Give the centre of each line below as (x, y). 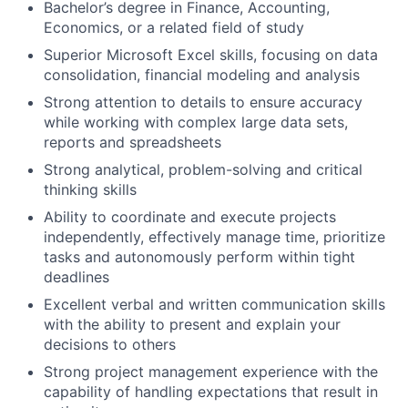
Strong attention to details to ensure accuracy (203, 102)
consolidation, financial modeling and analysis (202, 75)
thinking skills (90, 189)
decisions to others (110, 344)
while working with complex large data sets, (196, 122)
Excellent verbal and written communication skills (214, 304)
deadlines (76, 277)
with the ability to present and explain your (192, 324)
